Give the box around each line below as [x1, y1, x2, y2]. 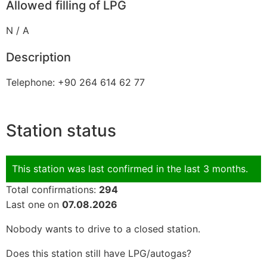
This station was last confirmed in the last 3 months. [12, 162, 248, 175]
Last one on [6, 198, 62, 210]
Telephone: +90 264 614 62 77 [6, 76, 145, 89]
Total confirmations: [6, 183, 99, 195]
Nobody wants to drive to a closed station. [6, 222, 200, 235]
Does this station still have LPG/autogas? [6, 247, 191, 259]
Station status [6, 120, 116, 141]
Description [6, 50, 71, 65]
